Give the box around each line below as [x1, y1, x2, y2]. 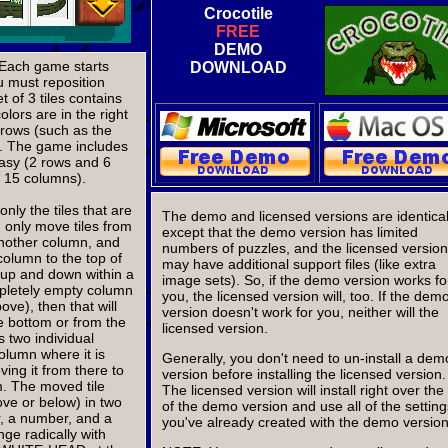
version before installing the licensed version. [162, 365, 446, 382]
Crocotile [203, 5, 273, 23]
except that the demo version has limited [162, 223, 418, 240]
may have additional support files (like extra [162, 255, 436, 272]
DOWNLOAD [189, 59, 287, 77]
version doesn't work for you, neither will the [162, 303, 439, 320]
